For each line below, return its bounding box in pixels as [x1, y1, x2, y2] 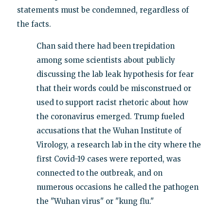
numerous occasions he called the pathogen [36, 182, 199, 192]
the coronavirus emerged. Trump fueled [36, 112, 184, 122]
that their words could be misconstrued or [36, 84, 191, 93]
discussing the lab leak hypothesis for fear [36, 70, 194, 79]
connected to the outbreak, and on [36, 168, 163, 178]
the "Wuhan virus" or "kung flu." [36, 197, 154, 206]
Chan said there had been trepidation [36, 41, 175, 51]
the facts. [17, 19, 51, 29]
